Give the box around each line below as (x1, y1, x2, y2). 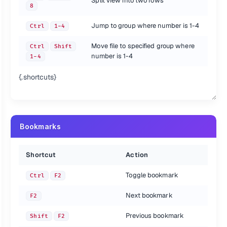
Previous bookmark (126, 211, 184, 220)
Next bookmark (126, 191, 173, 200)
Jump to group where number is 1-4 (91, 21, 199, 30)
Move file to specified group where (91, 42, 195, 50)
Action (126, 150, 148, 159)
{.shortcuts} (19, 72, 57, 82)
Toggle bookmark (126, 171, 178, 179)
